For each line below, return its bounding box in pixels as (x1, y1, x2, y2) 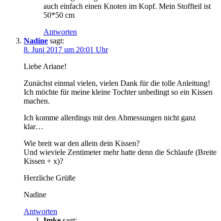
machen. (24, 96, 50, 105)
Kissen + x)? (24, 156, 63, 165)
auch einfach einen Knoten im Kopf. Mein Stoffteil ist (43, 1, 211, 10)
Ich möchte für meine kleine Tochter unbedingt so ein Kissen (24, 87, 213, 96)
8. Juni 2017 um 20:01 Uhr (24, 45, 108, 54)
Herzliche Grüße (24, 173, 75, 182)
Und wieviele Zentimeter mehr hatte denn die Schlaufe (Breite (24, 147, 217, 156)
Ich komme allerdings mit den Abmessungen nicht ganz (24, 113, 196, 122)
